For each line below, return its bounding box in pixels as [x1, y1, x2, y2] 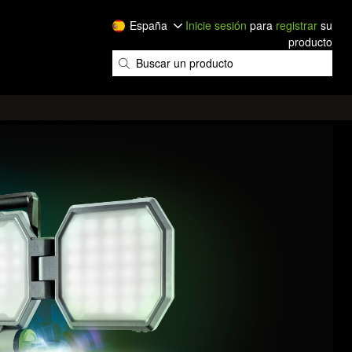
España [130, 17, 167, 33]
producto [288, 34, 332, 49]
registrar [276, 17, 317, 33]
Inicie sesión [185, 17, 247, 33]
